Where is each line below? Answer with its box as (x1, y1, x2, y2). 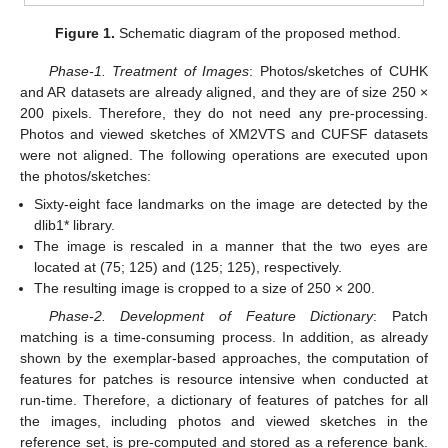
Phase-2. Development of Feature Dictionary (48, 308, 374, 325)
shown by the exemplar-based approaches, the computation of (20, 350, 428, 367)
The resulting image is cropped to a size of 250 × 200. (34, 280, 376, 297)
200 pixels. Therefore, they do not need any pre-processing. (20, 104, 428, 121)
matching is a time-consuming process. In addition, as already (20, 329, 428, 346)
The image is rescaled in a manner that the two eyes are (34, 238, 428, 255)
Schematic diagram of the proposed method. (115, 24, 402, 41)
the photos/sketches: (20, 167, 151, 184)
